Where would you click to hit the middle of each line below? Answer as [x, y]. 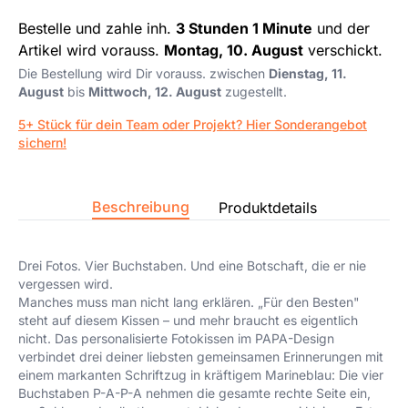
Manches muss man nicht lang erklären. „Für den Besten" [189, 301]
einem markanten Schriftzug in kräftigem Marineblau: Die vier [201, 374]
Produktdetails [267, 207]
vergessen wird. [66, 283]
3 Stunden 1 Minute [244, 28]
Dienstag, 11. [308, 73]
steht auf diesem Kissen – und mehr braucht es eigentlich [188, 320]
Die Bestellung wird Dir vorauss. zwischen [143, 73]
